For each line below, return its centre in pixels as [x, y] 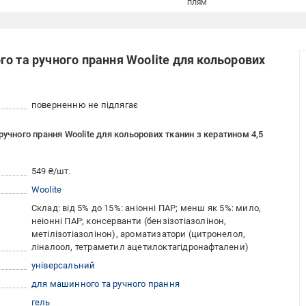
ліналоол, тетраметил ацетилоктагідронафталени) [140, 247]
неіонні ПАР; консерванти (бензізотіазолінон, [129, 221]
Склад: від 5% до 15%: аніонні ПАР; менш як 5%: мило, [146, 208]
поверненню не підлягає [85, 105]
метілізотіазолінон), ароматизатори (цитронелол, [138, 234]
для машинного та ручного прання [106, 284]
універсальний [63, 266]
